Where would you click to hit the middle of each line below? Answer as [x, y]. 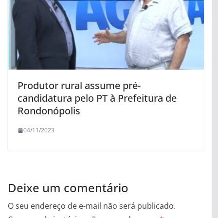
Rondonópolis [49, 111]
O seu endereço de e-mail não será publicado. [92, 206]
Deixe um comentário [68, 188]
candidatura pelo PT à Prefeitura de [97, 98]
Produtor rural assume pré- [79, 86]
